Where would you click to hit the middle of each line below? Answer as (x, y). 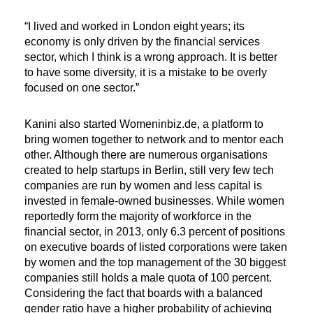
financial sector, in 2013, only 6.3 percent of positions (155, 232)
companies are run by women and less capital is (143, 186)
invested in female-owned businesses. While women (154, 201)
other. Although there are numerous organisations (146, 155)
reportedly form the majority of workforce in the (138, 217)
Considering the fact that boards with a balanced (144, 293)
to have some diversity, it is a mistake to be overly (146, 73)
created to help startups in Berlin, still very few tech (149, 170)
